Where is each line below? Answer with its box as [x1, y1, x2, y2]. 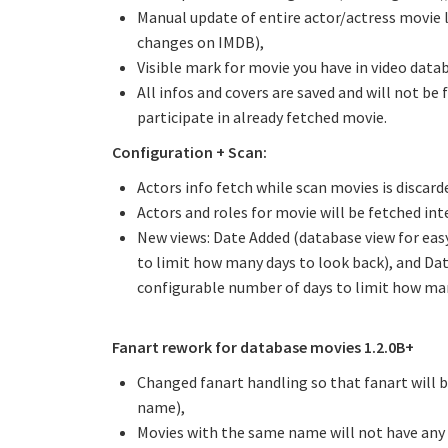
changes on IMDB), [137, 32, 264, 52]
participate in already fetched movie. [137, 107, 387, 127]
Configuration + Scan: [112, 142, 267, 162]
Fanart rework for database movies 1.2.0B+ [112, 337, 414, 357]
